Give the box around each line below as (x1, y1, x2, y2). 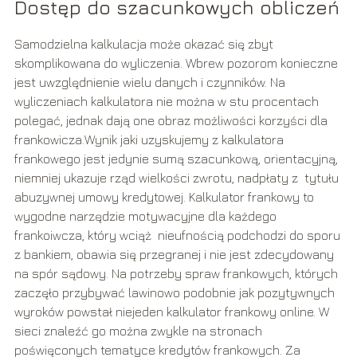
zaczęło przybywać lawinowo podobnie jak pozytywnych (14, 285, 335, 300)
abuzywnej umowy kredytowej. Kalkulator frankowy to (14, 190, 314, 205)
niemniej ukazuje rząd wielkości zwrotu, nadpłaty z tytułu (14, 171, 339, 186)
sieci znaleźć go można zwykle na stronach (14, 324, 262, 339)
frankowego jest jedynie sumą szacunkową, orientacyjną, (14, 151, 338, 167)
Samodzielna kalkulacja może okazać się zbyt (14, 37, 273, 52)
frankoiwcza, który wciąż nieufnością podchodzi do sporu (14, 228, 340, 243)
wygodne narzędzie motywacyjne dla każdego (14, 209, 277, 224)
